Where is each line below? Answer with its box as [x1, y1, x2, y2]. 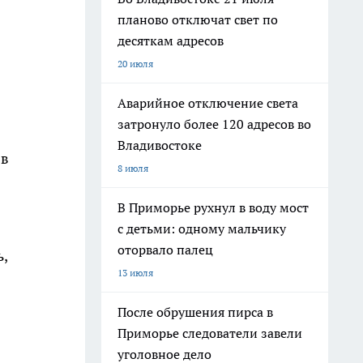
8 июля [117, 162, 148, 174]
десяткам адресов [117, 32, 224, 49]
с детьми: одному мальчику [117, 220, 286, 237]
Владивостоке [117, 137, 202, 153]
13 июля [117, 267, 153, 279]
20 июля [117, 58, 153, 70]
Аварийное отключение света [117, 95, 298, 111]
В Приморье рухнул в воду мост [117, 199, 309, 216]
